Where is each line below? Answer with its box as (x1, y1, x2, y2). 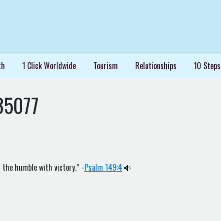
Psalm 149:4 (84, 161, 122, 173)
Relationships (135, 60, 177, 72)
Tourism (93, 60, 118, 72)
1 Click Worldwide (22, 60, 76, 72)
